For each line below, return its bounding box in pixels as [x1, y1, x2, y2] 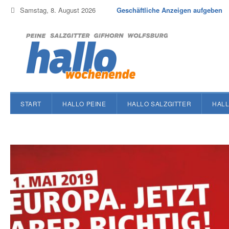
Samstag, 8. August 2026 [20, 5, 96, 15]
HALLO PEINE [62, 99, 106, 108]
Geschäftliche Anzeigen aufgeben [117, 5, 222, 15]
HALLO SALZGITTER [127, 99, 192, 108]
